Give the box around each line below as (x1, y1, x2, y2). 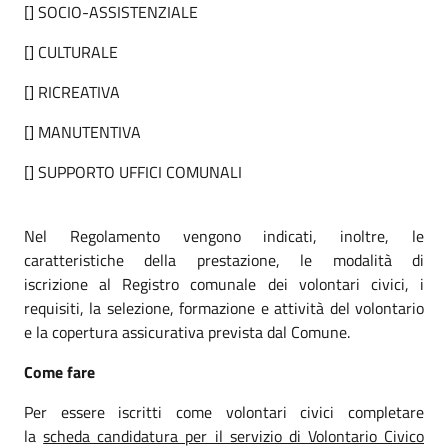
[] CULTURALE (24, 39, 118, 64)
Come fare (24, 359, 95, 384)
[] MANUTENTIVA (24, 119, 141, 144)
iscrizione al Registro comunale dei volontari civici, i (24, 271, 424, 296)
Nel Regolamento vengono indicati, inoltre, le (24, 223, 424, 248)
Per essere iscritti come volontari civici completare (24, 399, 424, 424)
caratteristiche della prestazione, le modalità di (24, 247, 424, 272)
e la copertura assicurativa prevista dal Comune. (24, 319, 350, 344)
